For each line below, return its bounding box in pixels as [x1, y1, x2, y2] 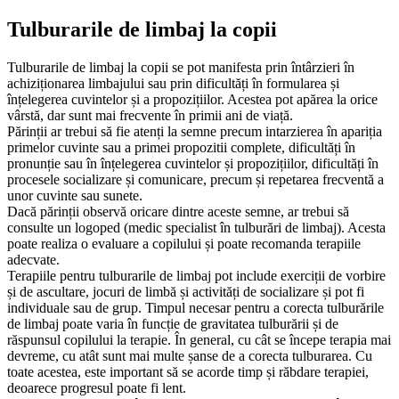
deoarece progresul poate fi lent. [7, 379, 186, 395]
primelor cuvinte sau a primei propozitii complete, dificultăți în [7, 139, 355, 155]
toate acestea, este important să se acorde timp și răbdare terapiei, [7, 363, 369, 379]
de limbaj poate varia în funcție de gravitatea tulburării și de [7, 315, 338, 331]
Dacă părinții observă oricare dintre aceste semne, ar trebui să [7, 203, 349, 219]
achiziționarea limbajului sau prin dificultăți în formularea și [7, 75, 339, 91]
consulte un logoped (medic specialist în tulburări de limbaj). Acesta [7, 219, 386, 235]
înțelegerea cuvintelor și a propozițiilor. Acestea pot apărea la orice [7, 91, 378, 107]
